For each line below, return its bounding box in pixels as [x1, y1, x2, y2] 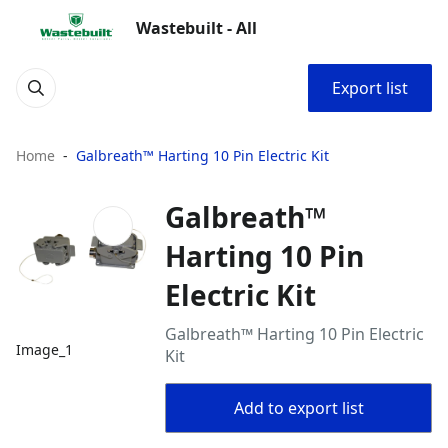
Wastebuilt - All [136, 17, 257, 39]
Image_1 [16, 340, 73, 360]
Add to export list [233, 397, 364, 419]
